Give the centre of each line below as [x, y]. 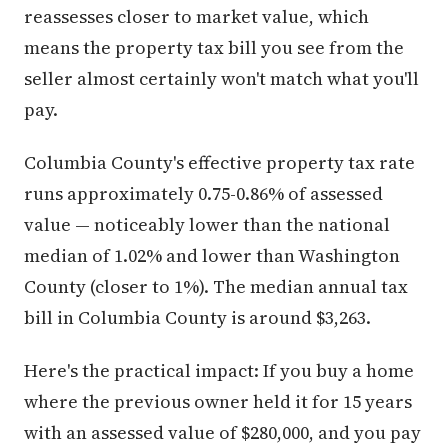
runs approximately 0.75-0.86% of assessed [203, 194]
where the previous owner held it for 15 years [218, 402]
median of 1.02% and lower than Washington [212, 256]
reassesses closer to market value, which [196, 17]
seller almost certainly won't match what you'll [221, 79]
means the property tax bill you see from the [214, 48]
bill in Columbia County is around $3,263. [197, 318]
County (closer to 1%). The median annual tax [216, 287]
